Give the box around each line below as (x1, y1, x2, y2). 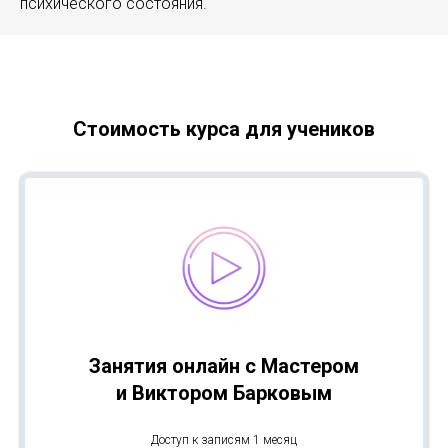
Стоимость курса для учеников (73, 116, 375, 141)
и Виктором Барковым (116, 380, 332, 405)
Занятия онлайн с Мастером (89, 353, 359, 378)
